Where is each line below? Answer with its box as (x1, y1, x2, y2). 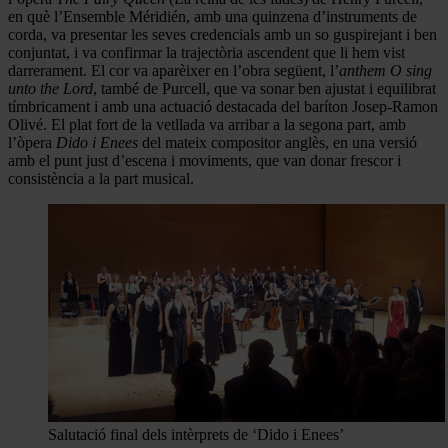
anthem (339, 61, 386, 79)
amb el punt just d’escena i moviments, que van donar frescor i (8, 151, 401, 169)
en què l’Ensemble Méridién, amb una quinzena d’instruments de (8, 7, 417, 25)
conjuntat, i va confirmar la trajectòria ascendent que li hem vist (8, 43, 405, 61)
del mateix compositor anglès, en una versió (138, 133, 417, 151)
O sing (390, 61, 432, 79)
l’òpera (8, 133, 56, 151)
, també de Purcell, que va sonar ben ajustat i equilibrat (93, 79, 436, 97)
